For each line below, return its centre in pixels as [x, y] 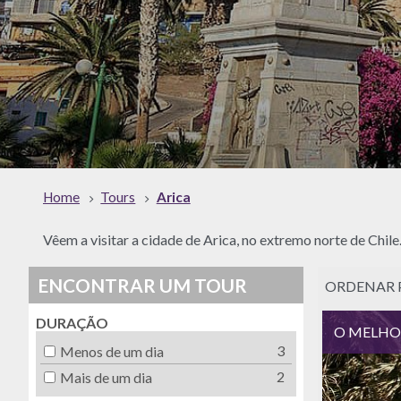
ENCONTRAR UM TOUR [143, 285]
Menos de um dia [111, 351]
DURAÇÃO [72, 323]
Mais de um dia [106, 377]
